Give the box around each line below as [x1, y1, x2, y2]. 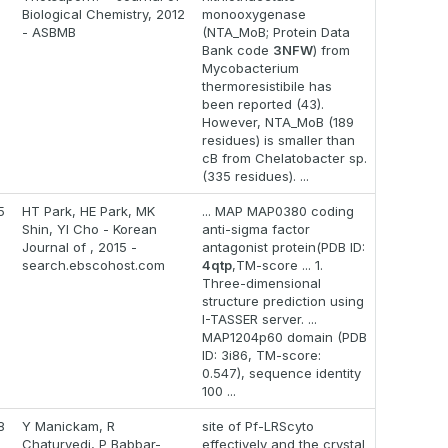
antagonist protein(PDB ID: [202, 239, 365, 256]
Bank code [202, 42, 273, 59]
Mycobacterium [202, 60, 299, 77]
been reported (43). [202, 96, 324, 113]
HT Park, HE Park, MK [22, 203, 155, 220]
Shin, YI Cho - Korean [22, 221, 157, 238]
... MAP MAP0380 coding [202, 203, 354, 220]
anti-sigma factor [202, 221, 310, 238]
